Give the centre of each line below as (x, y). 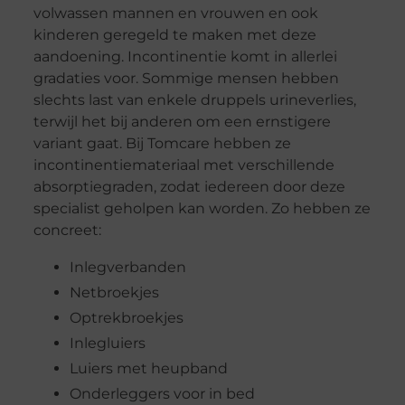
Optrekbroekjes (126, 317)
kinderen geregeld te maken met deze (174, 35)
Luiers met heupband (148, 368)
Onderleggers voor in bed (162, 393)
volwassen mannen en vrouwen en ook (175, 14)
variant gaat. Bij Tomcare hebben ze (162, 144)
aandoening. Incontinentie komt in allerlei (185, 57)
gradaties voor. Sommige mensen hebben (186, 79)
